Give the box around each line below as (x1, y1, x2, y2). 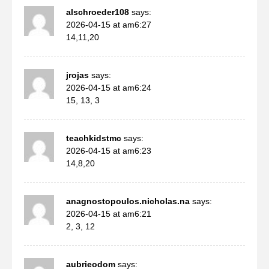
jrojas (66, 70, 89, 80)
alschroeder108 (66, 7, 129, 17)
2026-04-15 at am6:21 (66, 208, 151, 219)
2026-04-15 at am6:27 (66, 19, 151, 29)
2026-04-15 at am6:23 (66, 145, 151, 156)
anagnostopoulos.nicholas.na (66, 196, 190, 206)
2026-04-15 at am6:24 (66, 82, 151, 92)
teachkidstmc (66, 133, 121, 143)
